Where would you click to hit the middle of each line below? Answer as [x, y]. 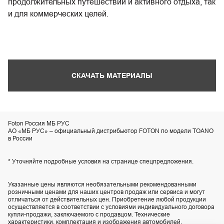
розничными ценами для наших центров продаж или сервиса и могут [106, 192]
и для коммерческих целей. [58, 13]
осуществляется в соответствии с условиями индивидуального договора [111, 207]
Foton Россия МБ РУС [39, 123]
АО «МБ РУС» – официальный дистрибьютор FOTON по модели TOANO [111, 131]
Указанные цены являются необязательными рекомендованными [102, 184]
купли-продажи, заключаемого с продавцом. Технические [89, 214]
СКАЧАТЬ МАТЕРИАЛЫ [112, 75]
